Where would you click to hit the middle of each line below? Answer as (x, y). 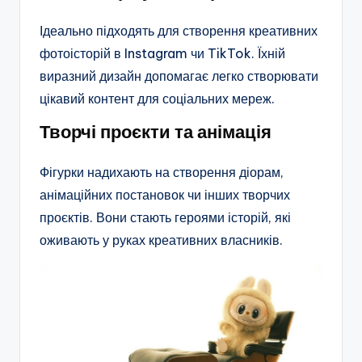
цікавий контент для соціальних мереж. (157, 98)
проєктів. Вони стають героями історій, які (165, 217)
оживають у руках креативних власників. (161, 240)
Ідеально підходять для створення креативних (179, 30)
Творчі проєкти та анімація (156, 131)
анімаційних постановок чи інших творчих (165, 194)
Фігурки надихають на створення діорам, (162, 172)
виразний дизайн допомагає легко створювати (179, 76)
